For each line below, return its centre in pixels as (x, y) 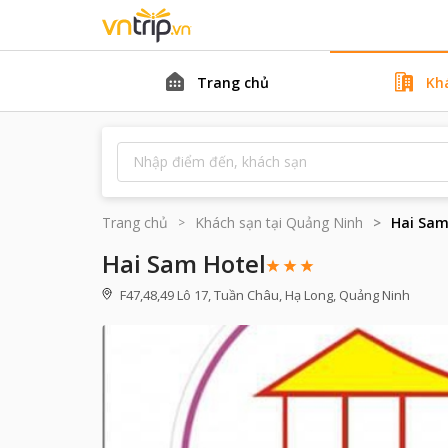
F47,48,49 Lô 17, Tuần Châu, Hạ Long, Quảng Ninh (265, 295)
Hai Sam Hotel (184, 263)
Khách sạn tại (238, 222)
